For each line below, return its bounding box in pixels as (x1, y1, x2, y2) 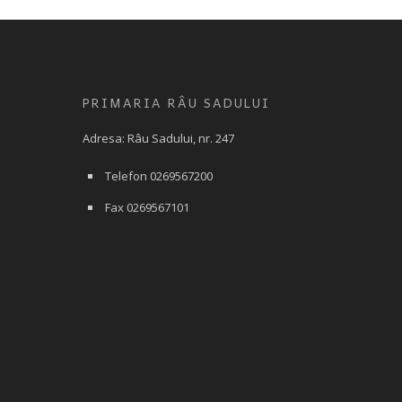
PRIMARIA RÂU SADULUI (83, 92, 270, 112)
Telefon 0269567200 (105, 167, 213, 184)
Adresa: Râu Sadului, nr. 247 (83, 129, 234, 146)
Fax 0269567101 (105, 198, 189, 215)
